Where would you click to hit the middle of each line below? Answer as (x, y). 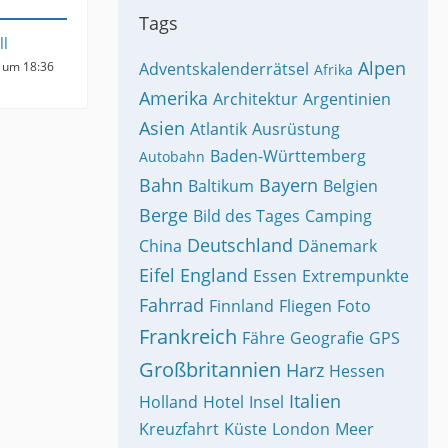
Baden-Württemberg (288, 156)
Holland (168, 402)
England (214, 275)
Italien (315, 401)
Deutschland (240, 245)
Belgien (350, 186)
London (301, 429)
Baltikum (221, 186)
